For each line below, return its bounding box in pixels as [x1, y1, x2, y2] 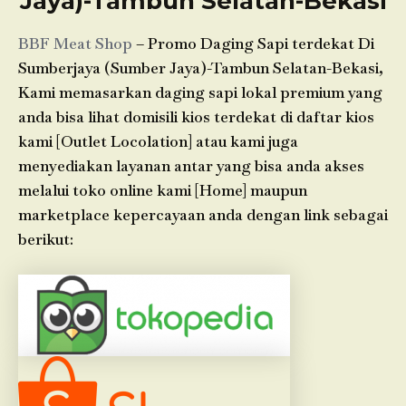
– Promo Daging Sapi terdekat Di [132, 33, 374, 53]
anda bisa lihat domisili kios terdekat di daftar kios [18, 106, 374, 127]
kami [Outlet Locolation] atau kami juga [18, 130, 298, 151]
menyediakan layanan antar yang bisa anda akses [18, 155, 364, 176]
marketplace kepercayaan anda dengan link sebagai [18, 204, 388, 225]
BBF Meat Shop [18, 33, 132, 53]
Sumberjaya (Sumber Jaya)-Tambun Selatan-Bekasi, [18, 57, 383, 78]
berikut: [18, 228, 73, 249]
